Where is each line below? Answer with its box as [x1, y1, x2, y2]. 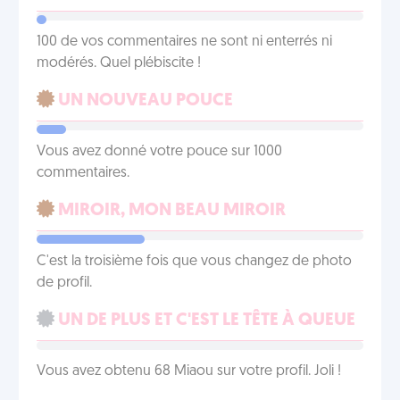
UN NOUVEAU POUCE [54, 92, 233, 110]
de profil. [37, 276, 92, 290]
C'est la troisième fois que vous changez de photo [37, 254, 352, 269]
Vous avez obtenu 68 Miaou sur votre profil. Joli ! [37, 364, 341, 379]
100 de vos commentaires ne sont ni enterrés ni [37, 35, 332, 49]
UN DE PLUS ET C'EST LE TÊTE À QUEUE [54, 312, 355, 329]
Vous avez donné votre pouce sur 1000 [37, 145, 282, 159]
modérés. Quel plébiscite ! [37, 56, 201, 71]
